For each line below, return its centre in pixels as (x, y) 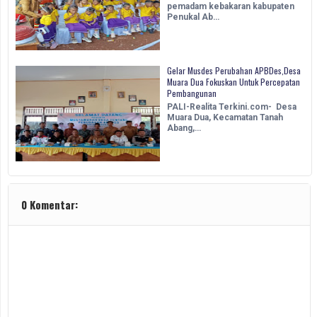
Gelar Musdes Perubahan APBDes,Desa (234, 71)
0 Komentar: (50, 205)
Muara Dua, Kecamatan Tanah (225, 118)
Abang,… (184, 128)
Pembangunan (192, 93)
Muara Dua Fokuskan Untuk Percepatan (234, 82)
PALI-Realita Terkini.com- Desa (232, 107)
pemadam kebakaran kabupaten (231, 7)
